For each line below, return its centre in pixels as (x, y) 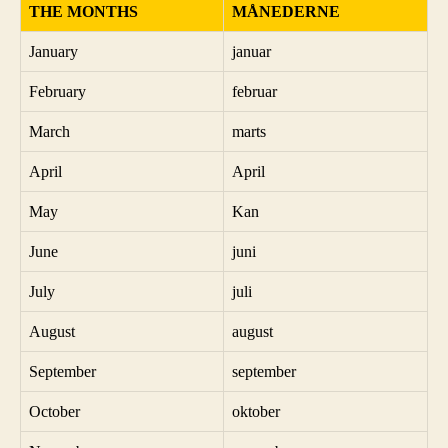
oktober (256, 411)
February (57, 91)
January (53, 51)
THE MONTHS (83, 11)
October (54, 411)
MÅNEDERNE (286, 11)
